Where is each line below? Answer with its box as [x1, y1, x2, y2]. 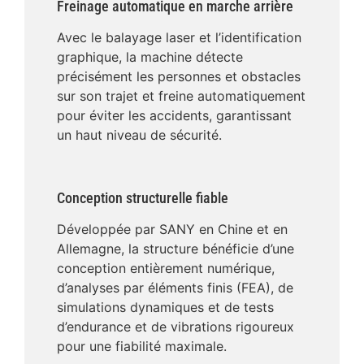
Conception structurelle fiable [57, 188, 228, 206]
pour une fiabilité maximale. [57, 337, 227, 354]
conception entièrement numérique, [57, 259, 275, 276]
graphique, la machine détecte [57, 48, 243, 65]
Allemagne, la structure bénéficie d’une [57, 240, 294, 257]
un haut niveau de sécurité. [57, 126, 222, 143]
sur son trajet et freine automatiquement [57, 87, 305, 104]
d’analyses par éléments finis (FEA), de [57, 279, 293, 296]
